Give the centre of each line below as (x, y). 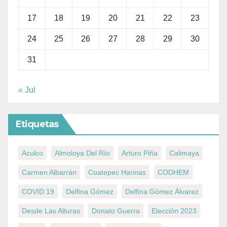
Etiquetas (37, 124)
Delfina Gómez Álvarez (162, 192)
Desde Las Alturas (51, 211)
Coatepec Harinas (117, 173)
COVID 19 (38, 192)
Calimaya (184, 153)
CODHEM (173, 173)
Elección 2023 (174, 211)
